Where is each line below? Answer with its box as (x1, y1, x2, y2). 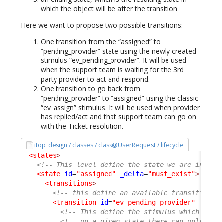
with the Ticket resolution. (41, 121, 123, 131)
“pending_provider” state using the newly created (41, 46, 196, 56)
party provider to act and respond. (41, 74, 150, 84)
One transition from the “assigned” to (41, 37, 161, 47)
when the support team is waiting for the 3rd (41, 65, 184, 75)
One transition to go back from (41, 84, 140, 94)
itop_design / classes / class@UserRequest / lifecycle (34, 141, 184, 150)
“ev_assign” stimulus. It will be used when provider (41, 103, 200, 112)
